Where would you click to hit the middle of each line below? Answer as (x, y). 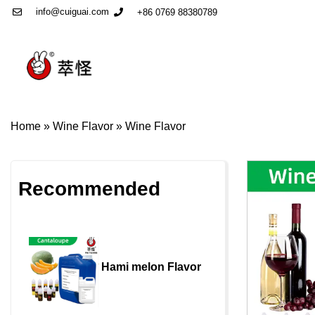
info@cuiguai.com (72, 11)
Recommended (89, 189)
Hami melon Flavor (151, 267)
